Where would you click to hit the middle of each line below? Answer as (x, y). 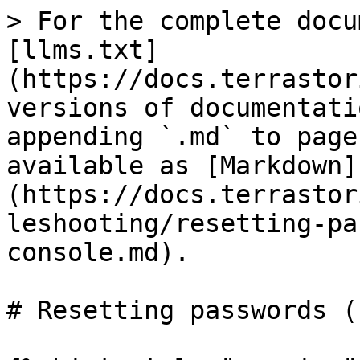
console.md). (98, 252)
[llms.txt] (83, 50)
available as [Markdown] (182, 166)
